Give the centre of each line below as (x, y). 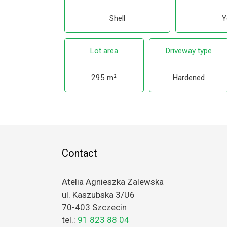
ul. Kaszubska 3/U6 (98, 195)
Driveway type (189, 51)
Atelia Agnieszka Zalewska (113, 182)
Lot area (104, 51)
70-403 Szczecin (94, 207)
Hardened (189, 78)
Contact (80, 153)
